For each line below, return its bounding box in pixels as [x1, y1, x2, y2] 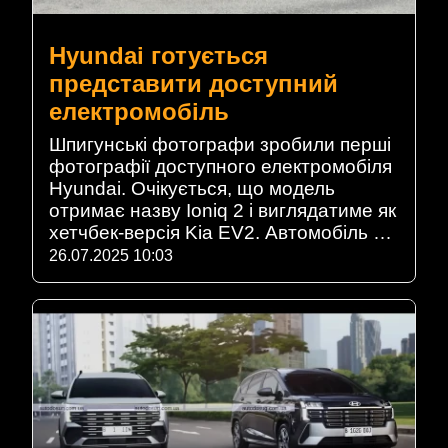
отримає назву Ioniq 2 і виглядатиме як [49, 199, 396, 221]
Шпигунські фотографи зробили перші [49, 133, 391, 155]
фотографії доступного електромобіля [49, 155, 392, 177]
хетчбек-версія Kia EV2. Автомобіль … [49, 221, 392, 243]
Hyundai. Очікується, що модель [49, 177, 335, 199]
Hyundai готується [49, 41, 268, 69]
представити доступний [49, 69, 338, 97]
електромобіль [49, 97, 229, 125]
